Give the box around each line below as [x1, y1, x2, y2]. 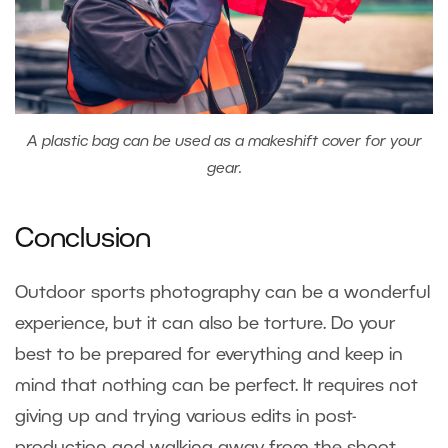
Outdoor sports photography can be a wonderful [15, 284, 430, 301]
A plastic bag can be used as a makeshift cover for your [26, 134, 422, 149]
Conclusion [15, 227, 158, 252]
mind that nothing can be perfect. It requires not [15, 377, 418, 394]
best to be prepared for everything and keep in [15, 346, 403, 363]
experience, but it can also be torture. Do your [15, 315, 396, 332]
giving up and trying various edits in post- [15, 408, 356, 425]
